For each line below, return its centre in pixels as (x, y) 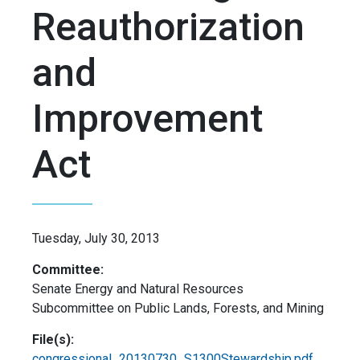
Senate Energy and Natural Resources (138, 289)
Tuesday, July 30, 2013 (96, 239)
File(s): (53, 340)
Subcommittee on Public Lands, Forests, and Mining (178, 309)
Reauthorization (168, 27)
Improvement (147, 119)
